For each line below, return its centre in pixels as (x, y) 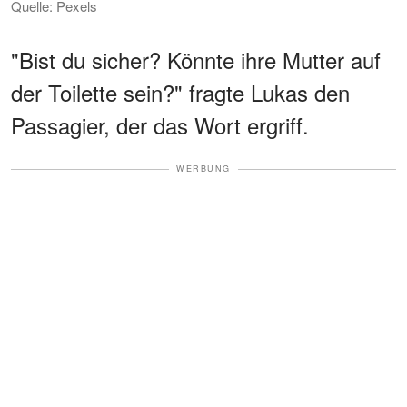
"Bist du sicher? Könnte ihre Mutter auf (196, 60)
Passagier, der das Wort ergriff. (160, 125)
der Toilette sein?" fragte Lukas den (180, 93)
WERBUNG (203, 169)
